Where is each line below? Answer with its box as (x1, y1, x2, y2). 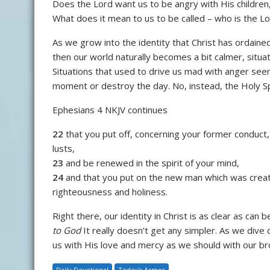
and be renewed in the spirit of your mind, (63, 157, 239, 169)
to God (52, 224, 81, 237)
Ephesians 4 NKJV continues (52, 104, 168, 116)
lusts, (52, 142, 75, 155)
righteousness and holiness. (52, 186, 168, 198)
